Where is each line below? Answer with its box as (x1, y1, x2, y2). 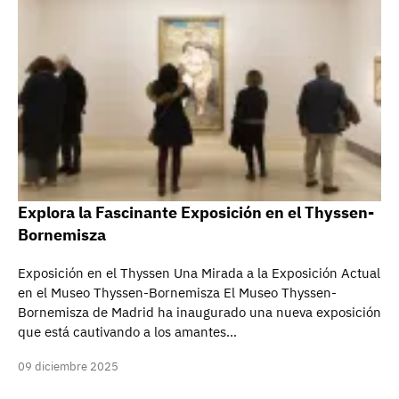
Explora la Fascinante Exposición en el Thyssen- (18, 202, 374, 223)
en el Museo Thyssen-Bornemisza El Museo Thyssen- (18, 284, 337, 301)
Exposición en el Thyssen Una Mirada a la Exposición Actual (18, 265, 380, 281)
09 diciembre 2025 (18, 359, 118, 374)
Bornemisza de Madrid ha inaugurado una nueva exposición (18, 304, 381, 321)
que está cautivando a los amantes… (18, 323, 237, 340)
